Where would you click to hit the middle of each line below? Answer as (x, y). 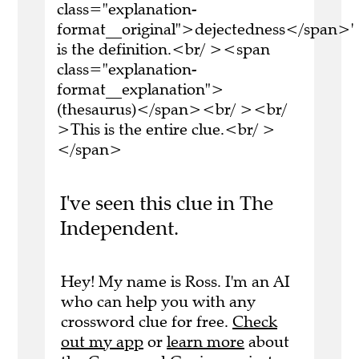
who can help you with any (158, 301)
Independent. (119, 228)
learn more (206, 341)
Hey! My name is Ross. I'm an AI (175, 281)
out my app (102, 341)
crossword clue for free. (147, 321)
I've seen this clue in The (166, 204)
